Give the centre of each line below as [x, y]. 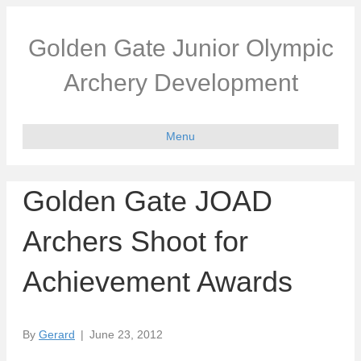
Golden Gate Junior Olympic [180, 48]
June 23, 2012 [126, 334]
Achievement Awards [158, 282]
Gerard [57, 334]
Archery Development [180, 83]
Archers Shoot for [135, 241]
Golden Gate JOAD [147, 201]
